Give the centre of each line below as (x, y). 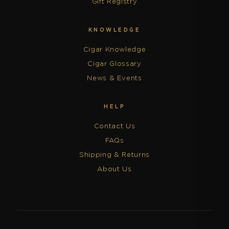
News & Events (114, 78)
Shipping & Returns (114, 155)
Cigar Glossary (114, 64)
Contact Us (114, 126)
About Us (114, 169)
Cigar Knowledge (114, 50)
